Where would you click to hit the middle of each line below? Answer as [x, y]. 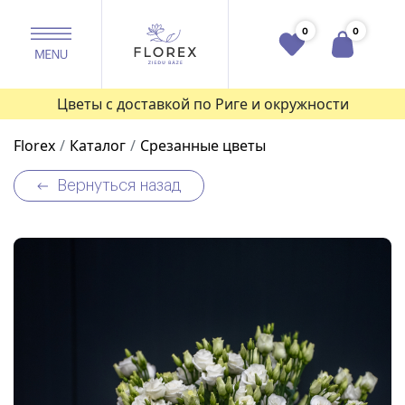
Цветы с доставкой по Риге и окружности [202, 104]
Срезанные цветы [203, 146]
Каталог [98, 146]
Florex [34, 146]
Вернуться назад [119, 185]
